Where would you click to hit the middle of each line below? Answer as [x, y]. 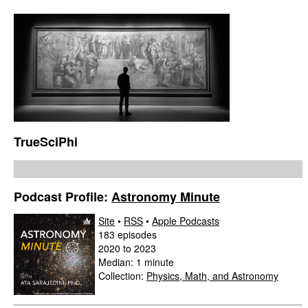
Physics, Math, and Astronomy [212, 276]
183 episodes [128, 235]
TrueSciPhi [46, 142]
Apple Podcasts [186, 221]
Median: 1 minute [136, 262]
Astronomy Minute [166, 197]
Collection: [122, 276]
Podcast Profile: [63, 197]
